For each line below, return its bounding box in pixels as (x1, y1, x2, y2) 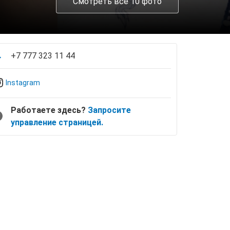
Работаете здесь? (11, 105, 88, 115)
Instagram (6, 79, 40, 87)
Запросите (88, 105, 131, 115)
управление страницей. (11, 118, 103, 127)
